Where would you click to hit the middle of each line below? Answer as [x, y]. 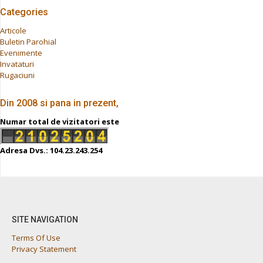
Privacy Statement [44, 249]
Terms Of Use [36, 238]
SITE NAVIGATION [45, 220]
